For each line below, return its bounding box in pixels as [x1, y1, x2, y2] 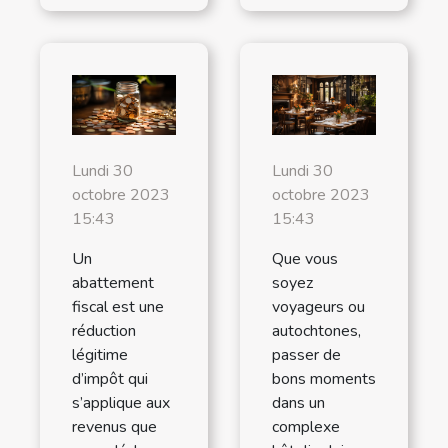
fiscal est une [72, 295, 164, 318]
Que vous [272, 247, 338, 270]
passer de [272, 343, 341, 366]
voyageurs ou [272, 295, 365, 318]
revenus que [72, 415, 157, 438]
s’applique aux [72, 391, 170, 414]
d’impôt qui [72, 367, 148, 390]
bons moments [272, 367, 376, 390]
